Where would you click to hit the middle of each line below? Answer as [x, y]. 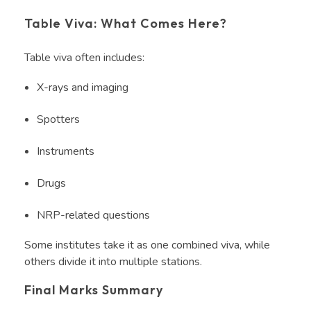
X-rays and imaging [84, 88]
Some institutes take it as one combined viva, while [147, 245]
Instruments [67, 152]
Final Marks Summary [95, 290]
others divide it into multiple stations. [115, 262]
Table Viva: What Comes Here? [127, 23]
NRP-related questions [94, 216]
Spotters [59, 120]
